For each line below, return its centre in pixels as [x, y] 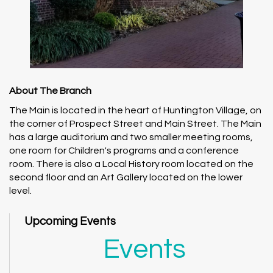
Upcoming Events [70, 221]
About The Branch [50, 90]
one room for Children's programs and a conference [124, 150]
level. [20, 190]
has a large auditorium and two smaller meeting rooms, [131, 137]
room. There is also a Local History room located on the [131, 164]
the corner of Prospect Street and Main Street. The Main [135, 123]
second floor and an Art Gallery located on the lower [126, 177]
